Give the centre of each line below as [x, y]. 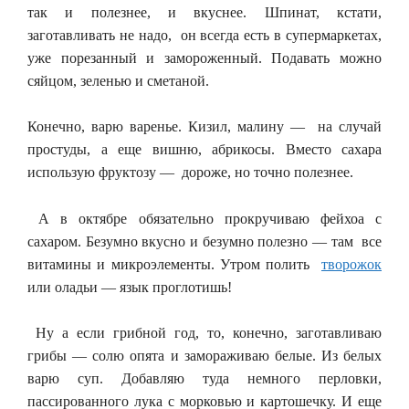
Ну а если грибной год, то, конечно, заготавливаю [204, 333]
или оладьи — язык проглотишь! [130, 287]
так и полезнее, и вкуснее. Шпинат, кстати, [204, 12]
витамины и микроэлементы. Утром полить [174, 264]
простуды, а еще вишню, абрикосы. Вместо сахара [204, 149]
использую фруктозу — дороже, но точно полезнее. [190, 172]
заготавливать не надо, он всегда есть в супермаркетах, [204, 35]
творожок [351, 264]
